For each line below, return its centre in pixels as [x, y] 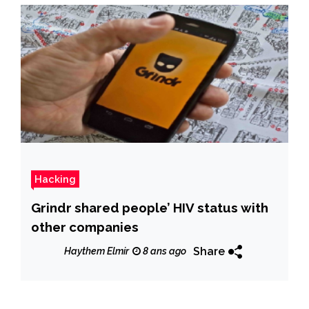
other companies [85, 227]
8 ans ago [163, 251]
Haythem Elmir [97, 251]
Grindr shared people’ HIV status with [150, 207]
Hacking [55, 179]
